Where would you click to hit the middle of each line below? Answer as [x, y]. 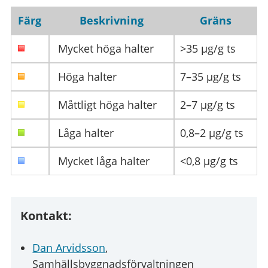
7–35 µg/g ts [210, 77]
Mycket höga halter [104, 49]
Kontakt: [46, 215]
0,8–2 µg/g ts [211, 133]
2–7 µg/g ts [207, 105]
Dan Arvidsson [69, 247]
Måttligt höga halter [106, 105]
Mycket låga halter [102, 161]
